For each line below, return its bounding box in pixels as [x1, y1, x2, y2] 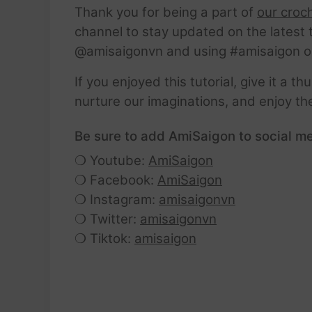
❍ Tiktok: [75, 231, 134, 247]
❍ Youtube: [75, 153, 148, 169]
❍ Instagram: [75, 192, 159, 208]
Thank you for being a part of [75, 4, 257, 21]
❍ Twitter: [75, 211, 140, 228]
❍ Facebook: [75, 172, 157, 189]
